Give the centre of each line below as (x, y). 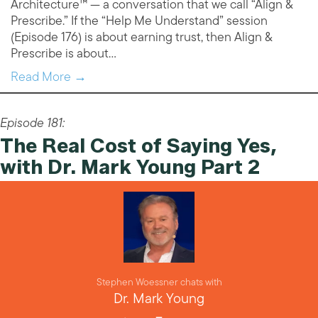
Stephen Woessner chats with (159, 283)
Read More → (49, 77)
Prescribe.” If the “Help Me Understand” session (139, 21)
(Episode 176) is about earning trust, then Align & (141, 37)
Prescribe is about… (64, 54)
